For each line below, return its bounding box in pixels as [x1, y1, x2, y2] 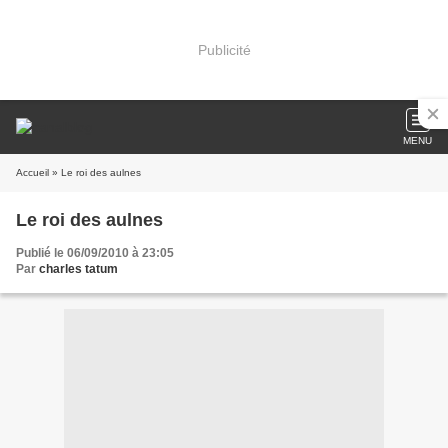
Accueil [16, 167, 49, 178]
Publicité [197, 41, 251, 58]
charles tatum [39, 262, 118, 276]
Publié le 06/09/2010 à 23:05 [16, 246, 174, 260]
